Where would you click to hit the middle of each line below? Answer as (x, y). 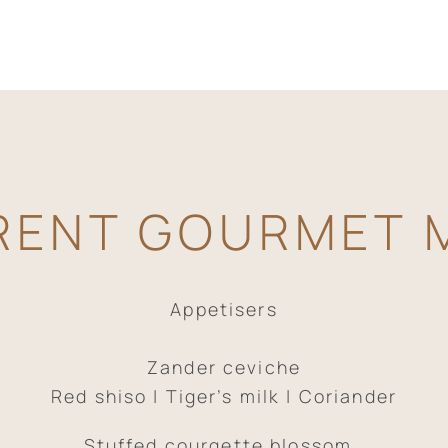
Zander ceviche (224, 366)
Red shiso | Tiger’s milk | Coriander (224, 395)
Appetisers (224, 308)
